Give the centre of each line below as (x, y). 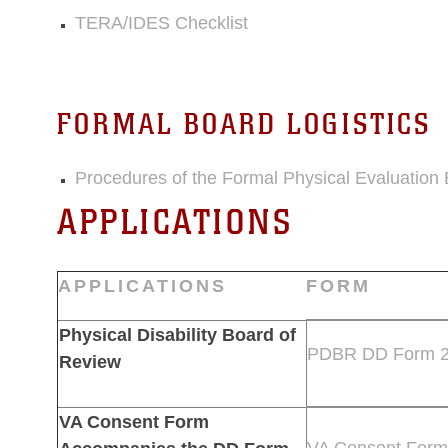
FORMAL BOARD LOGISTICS (243, 124)
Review (89, 361)
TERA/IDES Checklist (161, 22)
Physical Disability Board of (177, 334)
